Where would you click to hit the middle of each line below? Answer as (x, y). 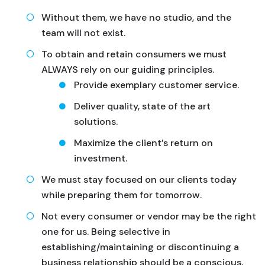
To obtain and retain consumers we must (134, 54)
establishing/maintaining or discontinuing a (140, 247)
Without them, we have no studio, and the (136, 17)
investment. (101, 158)
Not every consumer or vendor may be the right (149, 216)
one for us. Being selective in (106, 232)
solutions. (96, 122)
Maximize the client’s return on (143, 143)
